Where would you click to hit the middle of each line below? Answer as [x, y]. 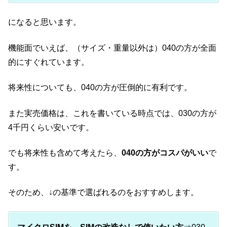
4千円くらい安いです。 [51, 127]
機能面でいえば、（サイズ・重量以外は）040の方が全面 [112, 48]
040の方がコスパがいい [165, 153]
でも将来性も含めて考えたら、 [65, 153]
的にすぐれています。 [49, 62]
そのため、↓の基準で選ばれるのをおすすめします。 [103, 193]
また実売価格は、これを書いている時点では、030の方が [112, 113]
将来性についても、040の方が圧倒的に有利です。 [100, 88]
